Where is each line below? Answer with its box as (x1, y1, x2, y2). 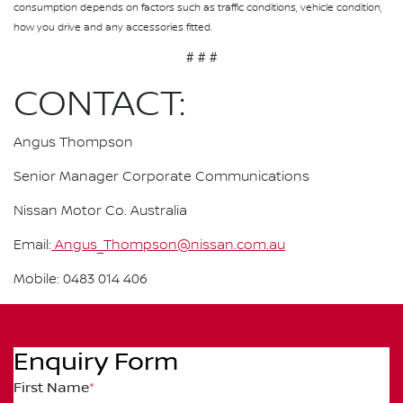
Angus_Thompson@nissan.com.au (51, 237, 285, 255)
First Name (13, 380, 89, 397)
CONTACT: (13, 83, 185, 127)
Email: (13, 237, 51, 255)
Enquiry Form (13, 347, 178, 378)
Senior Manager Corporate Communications (13, 169, 309, 186)
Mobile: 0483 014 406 (13, 272, 148, 289)
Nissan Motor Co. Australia (13, 203, 187, 220)
